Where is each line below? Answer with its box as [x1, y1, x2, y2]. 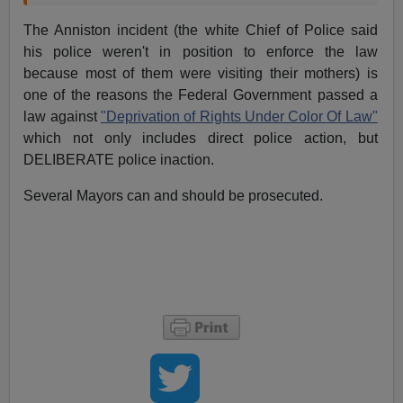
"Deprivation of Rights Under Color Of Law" [100, 108, 378, 124]
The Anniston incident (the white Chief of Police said [23, 22, 378, 38]
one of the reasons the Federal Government [23, 86, 312, 103]
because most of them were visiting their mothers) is [23, 65, 378, 81]
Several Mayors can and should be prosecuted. [23, 187, 324, 203]
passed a [311, 86, 378, 103]
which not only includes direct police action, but [23, 130, 378, 146]
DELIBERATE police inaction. [23, 151, 215, 167]
